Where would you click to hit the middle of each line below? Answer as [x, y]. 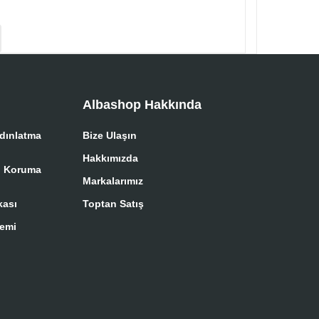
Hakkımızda [110, 158]
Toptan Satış [113, 203]
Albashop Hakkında [142, 104]
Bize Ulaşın [110, 135]
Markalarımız [113, 181]
